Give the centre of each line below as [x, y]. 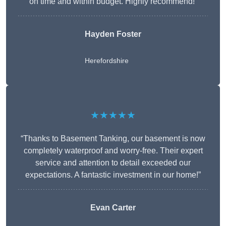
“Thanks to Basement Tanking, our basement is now [113, 139]
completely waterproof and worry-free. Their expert [113, 151]
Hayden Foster [113, 34]
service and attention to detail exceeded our [113, 163]
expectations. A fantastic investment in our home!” [113, 175]
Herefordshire [107, 61]
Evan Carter [113, 208]
